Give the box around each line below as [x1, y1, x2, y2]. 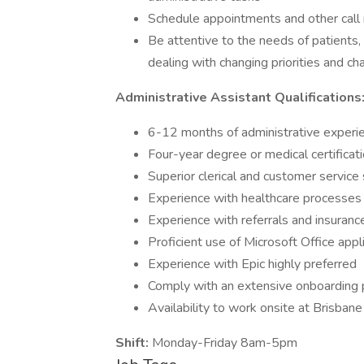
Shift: [115, 334, 152, 352]
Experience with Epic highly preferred [148, 255, 357, 273]
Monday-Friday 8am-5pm [152, 334, 297, 352]
